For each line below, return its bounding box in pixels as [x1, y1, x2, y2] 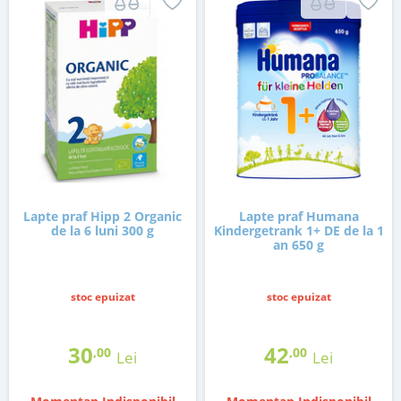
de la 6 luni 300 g [51, 222, 154, 240]
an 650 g [273, 236, 324, 254]
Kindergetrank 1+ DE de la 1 [213, 222, 384, 240]
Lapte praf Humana [238, 208, 359, 226]
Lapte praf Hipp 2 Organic [23, 208, 182, 226]
